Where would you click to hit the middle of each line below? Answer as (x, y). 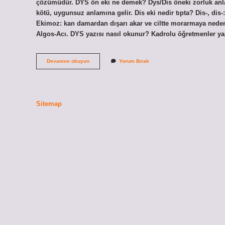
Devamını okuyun (68, 61)
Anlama (98, 82)
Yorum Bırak (134, 61)
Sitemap (49, 103)
